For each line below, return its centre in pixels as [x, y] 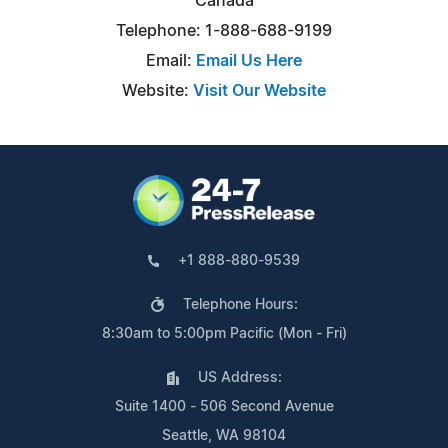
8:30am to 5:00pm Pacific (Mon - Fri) [224, 333]
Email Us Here [249, 60]
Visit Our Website [259, 90]
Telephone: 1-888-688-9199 [224, 30]
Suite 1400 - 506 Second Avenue [224, 406]
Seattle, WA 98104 [224, 435]
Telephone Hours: [240, 304]
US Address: [239, 377]
